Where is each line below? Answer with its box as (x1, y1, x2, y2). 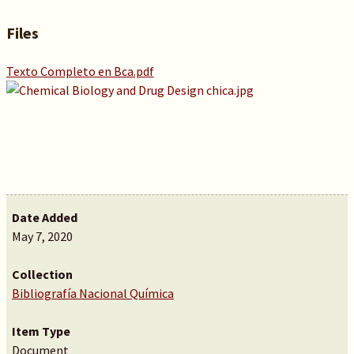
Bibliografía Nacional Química (11, 285, 174, 301)
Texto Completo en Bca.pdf (6, 63, 154, 79)
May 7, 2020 (11, 228, 73, 244)
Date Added (11, 209, 77, 225)
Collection (11, 266, 73, 282)
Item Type (11, 323, 70, 339)
